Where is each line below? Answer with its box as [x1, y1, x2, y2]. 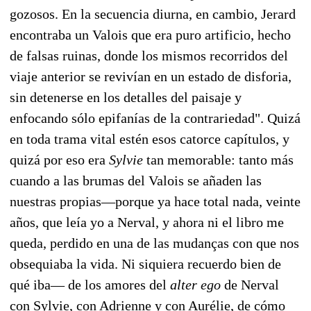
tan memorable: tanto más [143, 151, 294, 167]
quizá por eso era [10, 151, 109, 167]
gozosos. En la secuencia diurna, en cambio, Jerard [10, 6, 296, 22]
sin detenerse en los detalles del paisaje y [10, 89, 242, 105]
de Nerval [221, 276, 279, 292]
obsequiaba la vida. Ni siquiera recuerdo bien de [10, 255, 281, 271]
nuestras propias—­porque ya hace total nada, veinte [10, 193, 301, 209]
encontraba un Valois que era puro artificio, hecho [10, 26, 291, 42]
